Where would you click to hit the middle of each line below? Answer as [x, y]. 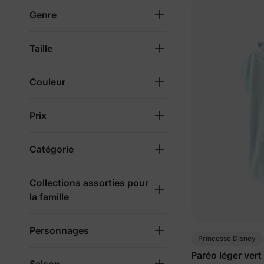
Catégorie [52, 149]
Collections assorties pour [89, 183]
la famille [49, 197]
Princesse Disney [227, 238]
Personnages [59, 230]
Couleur [47, 82]
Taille [41, 48]
